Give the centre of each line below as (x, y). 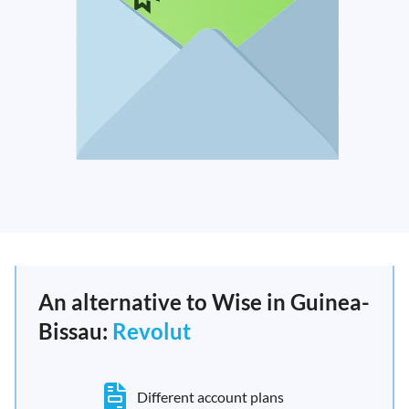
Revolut (152, 331)
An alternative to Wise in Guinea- (204, 302)
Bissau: (75, 331)
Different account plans (210, 397)
